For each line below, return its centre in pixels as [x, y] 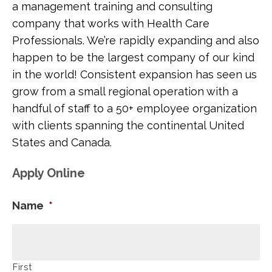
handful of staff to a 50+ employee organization [134, 108]
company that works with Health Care [111, 23]
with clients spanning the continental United [128, 125]
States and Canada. [62, 142]
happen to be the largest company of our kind [133, 57]
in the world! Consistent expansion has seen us [134, 74]
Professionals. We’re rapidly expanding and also [136, 40]
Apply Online [49, 173]
